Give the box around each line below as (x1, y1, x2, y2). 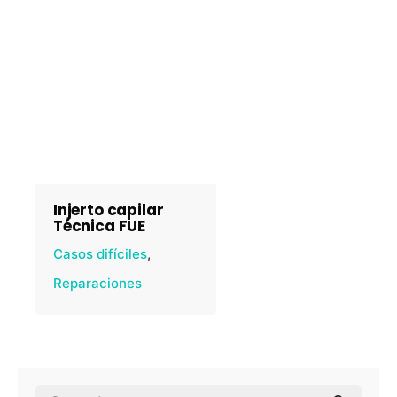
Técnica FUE (53, 215, 146, 237)
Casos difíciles (53, 245, 147, 262)
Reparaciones (53, 275, 142, 292)
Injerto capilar (53, 199, 164, 221)
